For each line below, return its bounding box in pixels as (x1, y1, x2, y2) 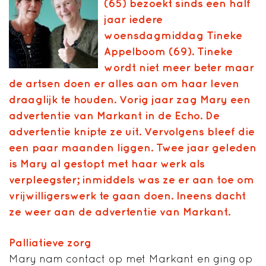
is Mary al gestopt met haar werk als (9, 157, 205, 170)
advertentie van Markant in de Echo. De (9, 109, 220, 122)
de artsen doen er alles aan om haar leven (9, 77, 239, 90)
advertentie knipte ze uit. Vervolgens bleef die (9, 125, 255, 138)
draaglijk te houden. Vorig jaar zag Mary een (9, 93, 251, 106)
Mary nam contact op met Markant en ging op (9, 252, 253, 265)
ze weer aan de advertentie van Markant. (9, 205, 230, 218)
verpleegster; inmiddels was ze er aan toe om (9, 173, 254, 186)
